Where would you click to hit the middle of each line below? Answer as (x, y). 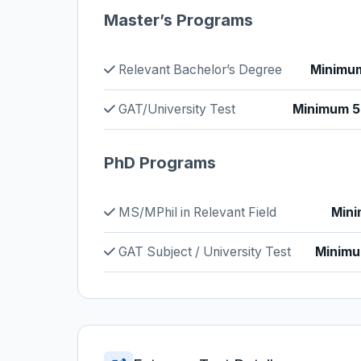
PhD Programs (160, 163)
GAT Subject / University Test (203, 252)
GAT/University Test (175, 109)
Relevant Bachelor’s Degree (199, 70)
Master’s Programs (178, 20)
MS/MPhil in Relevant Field (196, 212)
